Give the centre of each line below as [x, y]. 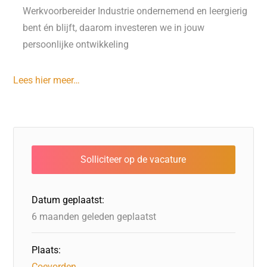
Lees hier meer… [47, 80]
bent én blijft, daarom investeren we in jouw [114, 28]
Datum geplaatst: [68, 200]
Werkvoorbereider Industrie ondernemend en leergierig [135, 11]
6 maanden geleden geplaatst [94, 217]
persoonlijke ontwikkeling [76, 44]
